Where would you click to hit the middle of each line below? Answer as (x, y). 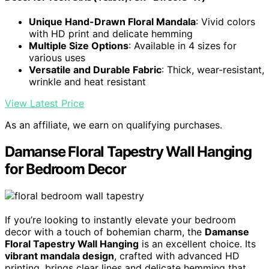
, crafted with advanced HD (177, 256)
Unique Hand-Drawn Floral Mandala (112, 22)
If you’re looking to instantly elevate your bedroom (120, 220)
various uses (57, 58)
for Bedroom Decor (65, 169)
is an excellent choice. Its (197, 244)
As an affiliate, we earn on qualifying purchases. (113, 125)
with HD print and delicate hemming (111, 34)
